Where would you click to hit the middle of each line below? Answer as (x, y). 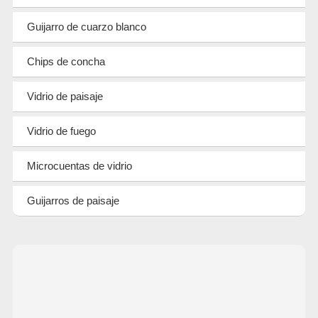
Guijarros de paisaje (73, 200)
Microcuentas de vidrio (79, 165)
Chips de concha (66, 61)
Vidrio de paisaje (65, 96)
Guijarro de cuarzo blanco (86, 26)
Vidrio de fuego (61, 131)
